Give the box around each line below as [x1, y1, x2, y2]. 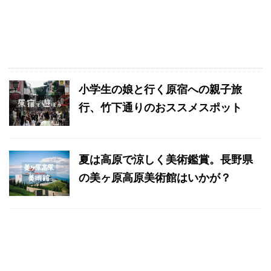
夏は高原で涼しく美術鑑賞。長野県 [79, 152, 253, 166]
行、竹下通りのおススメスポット [79, 100, 242, 114]
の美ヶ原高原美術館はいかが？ [79, 171, 231, 184]
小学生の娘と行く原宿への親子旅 [79, 82, 242, 96]
